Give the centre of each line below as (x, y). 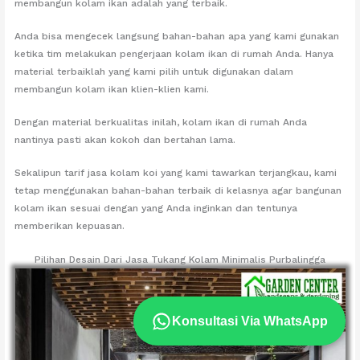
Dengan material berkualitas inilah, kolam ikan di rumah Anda (161, 123)
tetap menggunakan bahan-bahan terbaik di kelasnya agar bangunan (178, 191)
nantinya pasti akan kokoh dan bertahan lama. (125, 140)
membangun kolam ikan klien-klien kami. (112, 89)
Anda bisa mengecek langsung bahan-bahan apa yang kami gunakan (177, 36)
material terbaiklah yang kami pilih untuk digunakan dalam (154, 71)
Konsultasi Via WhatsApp (250, 321)
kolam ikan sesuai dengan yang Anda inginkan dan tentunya (156, 209)
